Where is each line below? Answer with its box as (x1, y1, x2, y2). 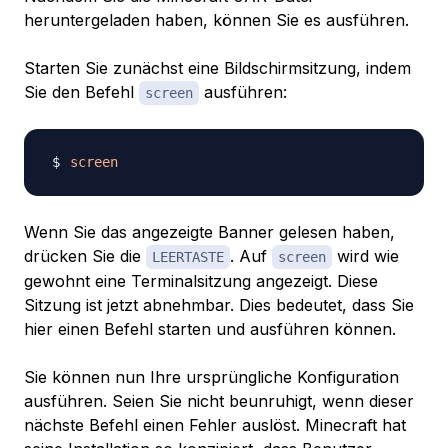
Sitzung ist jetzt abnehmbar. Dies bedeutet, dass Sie (24, 295, 414, 316)
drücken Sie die (24, 246, 146, 267)
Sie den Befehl (24, 82, 139, 103)
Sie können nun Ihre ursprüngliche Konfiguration (24, 367, 399, 388)
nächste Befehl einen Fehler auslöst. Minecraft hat (24, 415, 406, 436)
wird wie (332, 246, 399, 267)
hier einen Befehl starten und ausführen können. (24, 319, 396, 340)
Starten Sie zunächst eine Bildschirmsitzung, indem (24, 58, 411, 79)
